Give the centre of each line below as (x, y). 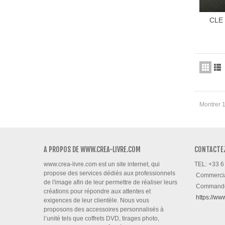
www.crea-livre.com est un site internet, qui (102, 164)
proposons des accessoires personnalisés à (104, 210)
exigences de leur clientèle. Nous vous (96, 201)
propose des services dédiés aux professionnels (109, 174)
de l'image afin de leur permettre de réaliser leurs (110, 183)
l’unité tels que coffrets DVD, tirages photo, (101, 219)
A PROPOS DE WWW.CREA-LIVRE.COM (92, 150)
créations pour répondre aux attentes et (97, 192)
